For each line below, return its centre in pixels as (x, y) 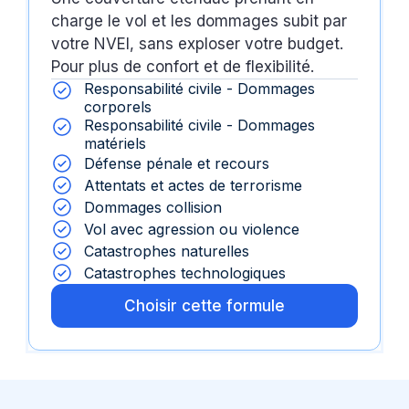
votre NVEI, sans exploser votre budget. (198, 44)
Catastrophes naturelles (167, 252)
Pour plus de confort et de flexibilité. (183, 67)
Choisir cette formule (204, 306)
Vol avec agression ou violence (192, 230)
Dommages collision (153, 208)
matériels (115, 144)
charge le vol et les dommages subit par (199, 21)
